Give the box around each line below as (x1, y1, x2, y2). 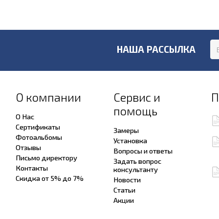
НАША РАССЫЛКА (117, 44, 196, 55)
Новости (113, 175, 141, 184)
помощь (113, 104, 157, 118)
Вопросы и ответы (113, 146, 173, 155)
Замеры (113, 126, 139, 134)
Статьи (113, 185, 135, 194)
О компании (16, 90, 81, 104)
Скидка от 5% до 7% (16, 174, 84, 182)
